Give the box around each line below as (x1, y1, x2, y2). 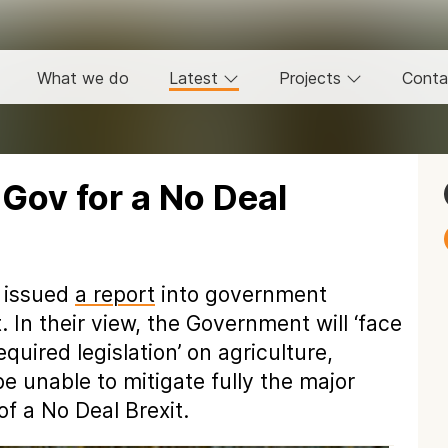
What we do (37, 68, 129, 88)
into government (155, 282, 327, 307)
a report (75, 282, 155, 307)
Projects (279, 68, 346, 88)
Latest (169, 68, 223, 88)
